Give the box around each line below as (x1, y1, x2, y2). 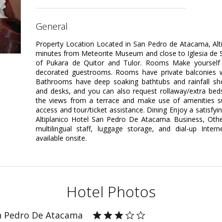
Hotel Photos (66, 181, 156, 202)
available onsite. (36, 133, 87, 143)
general (42, 20, 68, 33)
